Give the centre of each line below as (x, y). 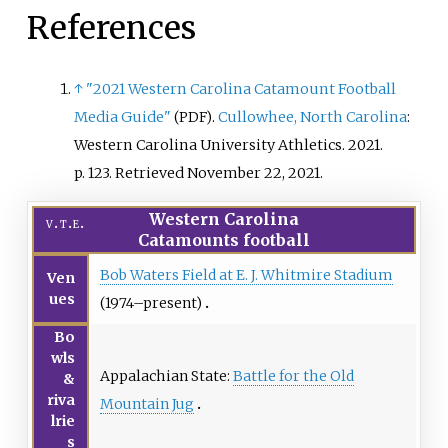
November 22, (236, 172)
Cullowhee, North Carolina (313, 116)
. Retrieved (148, 172)
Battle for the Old (293, 375)
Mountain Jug (146, 403)
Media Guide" (123, 116)
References (111, 28)
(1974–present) (150, 302)
